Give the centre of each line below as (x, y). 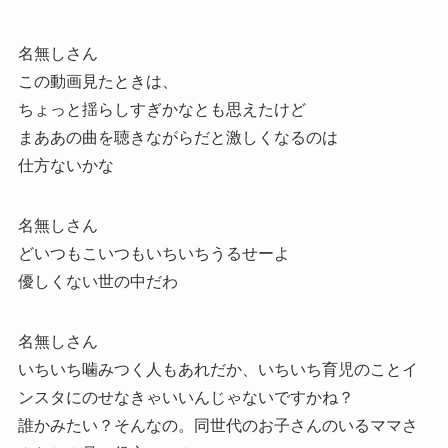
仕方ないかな (65, 166)
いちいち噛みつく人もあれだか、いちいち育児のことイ (217, 370)
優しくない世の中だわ (97, 282)
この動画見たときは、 (97, 82)
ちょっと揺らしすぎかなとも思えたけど (161, 110)
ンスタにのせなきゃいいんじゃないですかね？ (185, 398)
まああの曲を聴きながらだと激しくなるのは (177, 138)
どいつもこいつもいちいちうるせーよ (153, 254)
